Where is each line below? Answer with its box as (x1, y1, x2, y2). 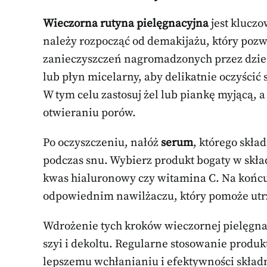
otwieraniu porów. (43, 105, 136, 120)
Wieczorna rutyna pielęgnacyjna (43, 16, 209, 30)
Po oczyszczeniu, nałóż (43, 135, 161, 150)
